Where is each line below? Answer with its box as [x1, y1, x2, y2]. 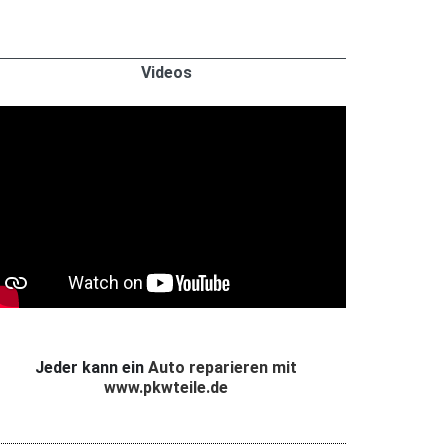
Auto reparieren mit [148, 358, 297, 378]
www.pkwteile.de [104, 378, 228, 398]
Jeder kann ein [35, 358, 148, 378]
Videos [140, 62, 192, 82]
